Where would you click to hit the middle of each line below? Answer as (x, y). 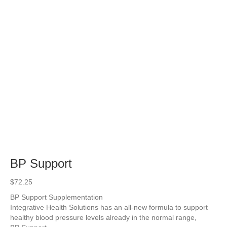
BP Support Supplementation (56, 197)
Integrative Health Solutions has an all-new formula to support (109, 207)
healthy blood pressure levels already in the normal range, (103, 217)
